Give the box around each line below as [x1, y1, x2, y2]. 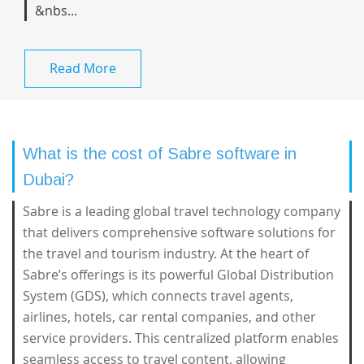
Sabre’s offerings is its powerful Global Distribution [23, 266, 334, 284]
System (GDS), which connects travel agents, [23, 287, 293, 305]
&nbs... [35, 2, 77, 19]
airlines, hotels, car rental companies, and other [23, 308, 316, 326]
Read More [50, 59, 116, 77]
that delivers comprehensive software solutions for [23, 223, 336, 241]
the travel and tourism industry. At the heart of [23, 245, 309, 262]
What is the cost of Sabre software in [23, 145, 297, 162]
